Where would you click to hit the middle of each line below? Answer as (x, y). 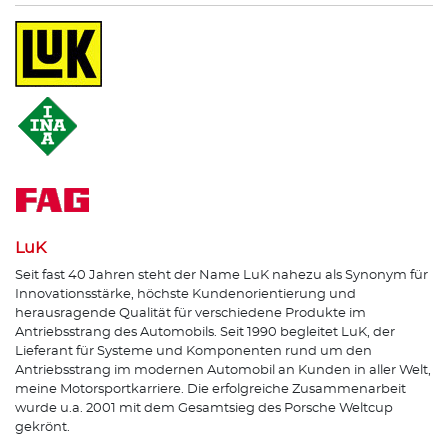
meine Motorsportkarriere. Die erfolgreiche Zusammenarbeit (210, 389)
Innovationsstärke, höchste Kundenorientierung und (185, 294)
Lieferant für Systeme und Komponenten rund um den (193, 351)
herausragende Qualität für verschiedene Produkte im (190, 313)
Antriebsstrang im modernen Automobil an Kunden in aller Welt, (223, 370)
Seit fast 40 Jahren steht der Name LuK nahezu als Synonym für (221, 275)
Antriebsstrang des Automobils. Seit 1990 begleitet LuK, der (205, 332)
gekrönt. (42, 427)
